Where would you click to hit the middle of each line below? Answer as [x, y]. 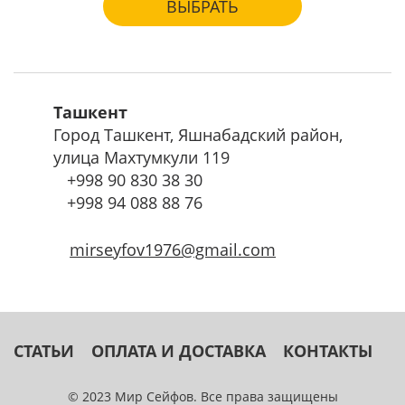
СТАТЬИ [44, 350]
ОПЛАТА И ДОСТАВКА [178, 350]
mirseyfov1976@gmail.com [173, 249]
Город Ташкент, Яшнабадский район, [198, 134]
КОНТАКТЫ [327, 350]
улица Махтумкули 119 [142, 156]
